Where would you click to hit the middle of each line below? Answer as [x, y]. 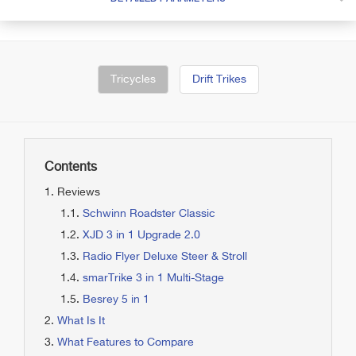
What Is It [81, 321]
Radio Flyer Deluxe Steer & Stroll [165, 257]
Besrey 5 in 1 [116, 300]
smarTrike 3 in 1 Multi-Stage [153, 278]
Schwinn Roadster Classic [149, 214]
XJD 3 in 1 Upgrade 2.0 [141, 235]
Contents [71, 168]
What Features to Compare [126, 342]
